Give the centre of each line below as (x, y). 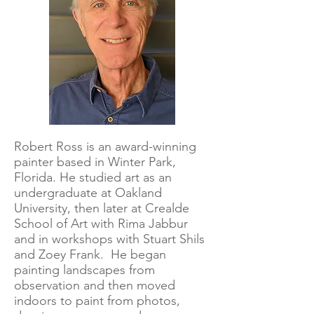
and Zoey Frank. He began (90, 254)
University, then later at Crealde (102, 208)
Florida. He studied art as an (93, 177)
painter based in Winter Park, (95, 162)
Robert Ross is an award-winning (105, 146)
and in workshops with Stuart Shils (109, 239)
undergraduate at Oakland (88, 193)
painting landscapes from (84, 270)
